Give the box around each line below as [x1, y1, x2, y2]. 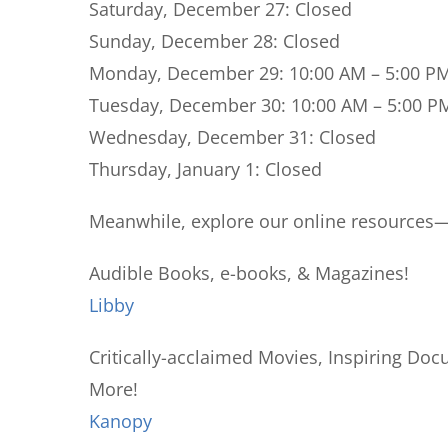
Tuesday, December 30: [89, 93, 286, 117]
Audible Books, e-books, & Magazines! [89, 261, 409, 285]
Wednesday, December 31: [89, 125, 319, 149]
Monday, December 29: [89, 61, 289, 85]
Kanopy [89, 409, 152, 433]
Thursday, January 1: [89, 157, 265, 181]
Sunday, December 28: [89, 29, 278, 53]
